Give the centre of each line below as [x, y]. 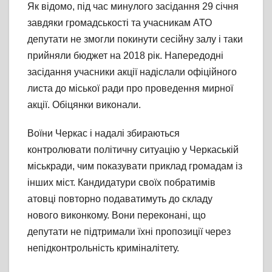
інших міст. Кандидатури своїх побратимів [121, 183]
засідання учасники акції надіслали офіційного [132, 72]
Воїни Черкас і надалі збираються [104, 134]
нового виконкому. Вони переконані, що [117, 216]
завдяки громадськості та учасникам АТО [120, 23]
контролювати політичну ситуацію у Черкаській [133, 150]
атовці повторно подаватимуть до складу [120, 199]
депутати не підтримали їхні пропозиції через [129, 232]
